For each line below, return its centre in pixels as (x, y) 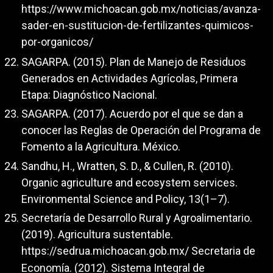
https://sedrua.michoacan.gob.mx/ (105, 251)
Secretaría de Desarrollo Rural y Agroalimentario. (137, 218)
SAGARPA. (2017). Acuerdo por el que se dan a (132, 114)
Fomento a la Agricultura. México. (101, 147)
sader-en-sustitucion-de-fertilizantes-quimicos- (137, 26)
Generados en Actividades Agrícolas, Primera (129, 78)
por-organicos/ (57, 42)
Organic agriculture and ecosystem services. (129, 182)
